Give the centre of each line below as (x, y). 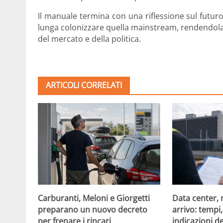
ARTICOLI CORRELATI (84, 85)
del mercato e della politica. (89, 39)
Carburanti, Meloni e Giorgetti (94, 198)
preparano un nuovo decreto (93, 209)
